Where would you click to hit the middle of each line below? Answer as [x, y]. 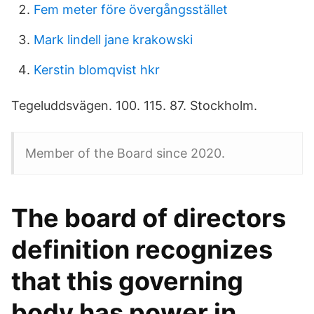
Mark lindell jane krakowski [113, 40]
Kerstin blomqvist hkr [97, 70]
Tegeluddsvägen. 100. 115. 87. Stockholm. [134, 105]
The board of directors [149, 218]
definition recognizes [142, 250]
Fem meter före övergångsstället [131, 9]
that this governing [127, 281]
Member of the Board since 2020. [125, 153]
